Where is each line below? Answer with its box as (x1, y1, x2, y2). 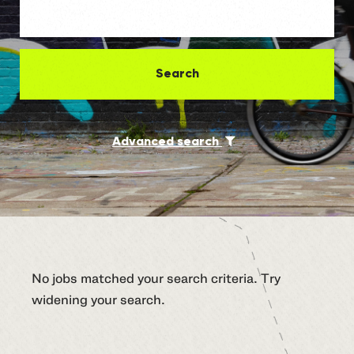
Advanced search (112, 135, 222, 149)
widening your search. (32, 293, 165, 307)
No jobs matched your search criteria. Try (32, 272, 281, 285)
